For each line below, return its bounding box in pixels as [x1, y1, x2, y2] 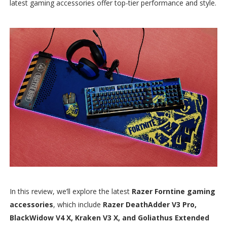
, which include [53, 199, 103, 209]
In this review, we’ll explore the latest [9, 186, 132, 196]
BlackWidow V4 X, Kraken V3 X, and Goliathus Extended [9, 212, 209, 222]
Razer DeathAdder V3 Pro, [102, 199, 197, 209]
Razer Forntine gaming [131, 186, 215, 196]
